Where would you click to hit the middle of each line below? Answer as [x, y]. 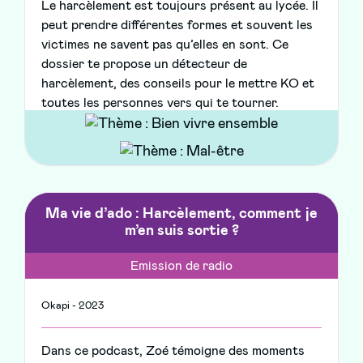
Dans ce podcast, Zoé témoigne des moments [173, 351]
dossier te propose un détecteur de [144, 64]
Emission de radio [181, 266]
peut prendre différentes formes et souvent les [177, 26]
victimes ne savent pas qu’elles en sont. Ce [165, 45]
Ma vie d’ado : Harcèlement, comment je [181, 214]
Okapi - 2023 [73, 306]
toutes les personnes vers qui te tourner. [160, 103]
